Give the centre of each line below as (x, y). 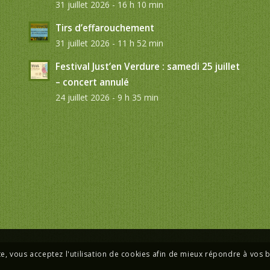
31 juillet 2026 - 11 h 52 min (109, 43)
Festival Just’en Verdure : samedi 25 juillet (147, 66)
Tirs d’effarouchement (105, 27)
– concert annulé (92, 82)
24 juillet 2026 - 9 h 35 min (107, 97)
